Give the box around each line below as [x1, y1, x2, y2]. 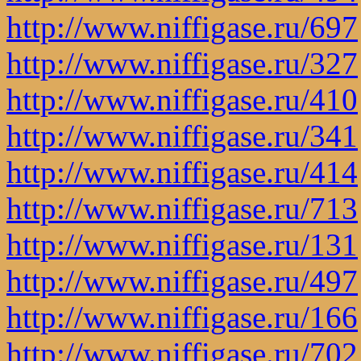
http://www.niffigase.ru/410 [6, 81, 358, 117]
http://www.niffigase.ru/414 [6, 154, 358, 189]
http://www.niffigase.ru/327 [6, 45, 358, 81]
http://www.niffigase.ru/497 [6, 263, 358, 298]
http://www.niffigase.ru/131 [6, 226, 358, 262]
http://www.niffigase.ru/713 [6, 190, 358, 226]
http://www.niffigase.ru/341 [6, 118, 358, 153]
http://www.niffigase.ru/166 [6, 299, 358, 334]
